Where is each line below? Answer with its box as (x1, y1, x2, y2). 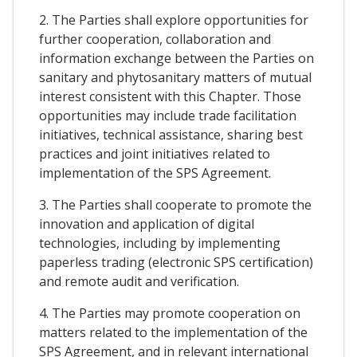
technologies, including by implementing (39, 234, 280, 253)
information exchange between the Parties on (39, 49, 314, 68)
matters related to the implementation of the (39, 324, 308, 342)
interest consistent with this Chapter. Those (39, 88, 301, 106)
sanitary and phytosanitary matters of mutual (39, 69, 312, 87)
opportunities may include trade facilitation (39, 107, 296, 125)
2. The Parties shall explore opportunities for (39, 11, 308, 29)
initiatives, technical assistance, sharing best (39, 126, 303, 144)
